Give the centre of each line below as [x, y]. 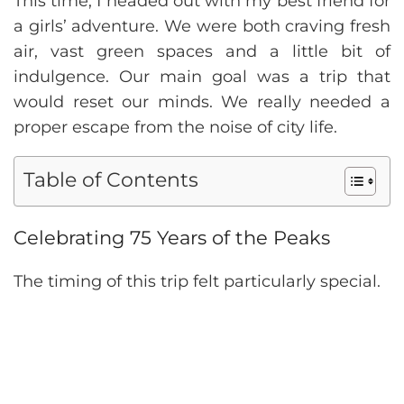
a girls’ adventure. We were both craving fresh [202, 27]
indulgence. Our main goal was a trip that [202, 77]
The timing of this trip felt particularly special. [197, 282]
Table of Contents [111, 180]
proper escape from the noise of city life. [175, 128]
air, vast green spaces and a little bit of [202, 52]
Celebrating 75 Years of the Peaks [172, 238]
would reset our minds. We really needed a [202, 102]
